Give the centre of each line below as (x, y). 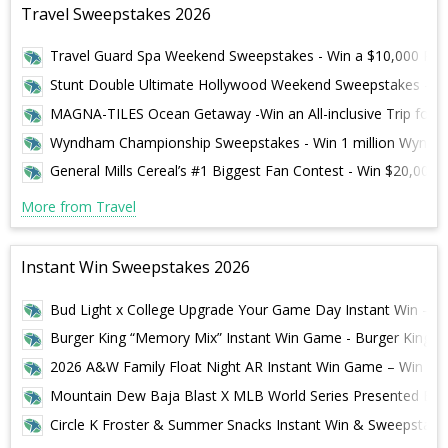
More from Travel (78, 206)
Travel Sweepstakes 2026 (116, 13)
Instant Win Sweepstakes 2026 (135, 267)
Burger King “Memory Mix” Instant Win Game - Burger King (240, 338)
